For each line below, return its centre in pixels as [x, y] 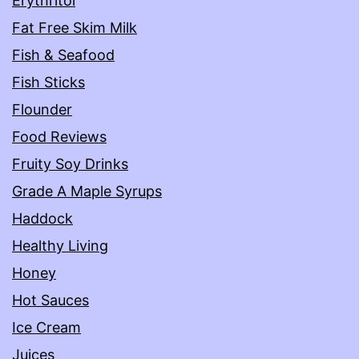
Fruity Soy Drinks [70, 164]
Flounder [42, 110]
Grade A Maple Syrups [87, 192]
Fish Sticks [48, 83]
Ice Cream [46, 328]
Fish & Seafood [63, 55]
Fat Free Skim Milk [75, 28]
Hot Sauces [50, 301]
